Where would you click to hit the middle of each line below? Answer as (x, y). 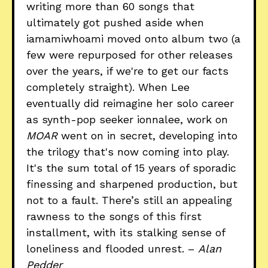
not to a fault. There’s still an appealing (129, 200)
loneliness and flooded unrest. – (112, 249)
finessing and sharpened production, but (132, 184)
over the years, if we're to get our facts (127, 71)
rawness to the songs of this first (114, 217)
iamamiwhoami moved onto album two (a (133, 39)
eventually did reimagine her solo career (130, 103)
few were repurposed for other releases (130, 55)
